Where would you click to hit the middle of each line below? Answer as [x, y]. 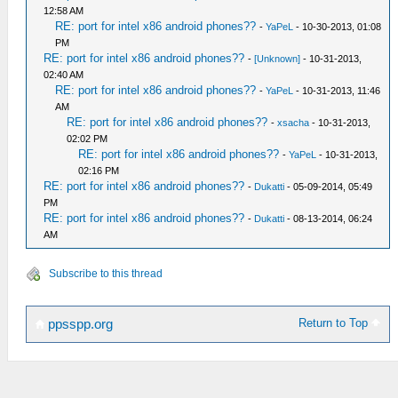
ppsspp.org [79, 324]
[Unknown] [278, 59]
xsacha [294, 123]
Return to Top [335, 323]
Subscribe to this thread [106, 274]
